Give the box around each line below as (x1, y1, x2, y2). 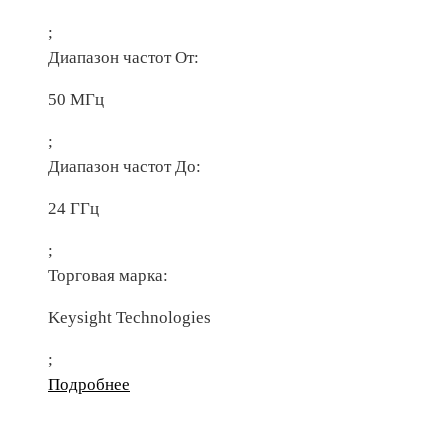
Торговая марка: (48, 265, 168, 285)
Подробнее (48, 374, 130, 394)
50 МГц (48, 89, 104, 109)
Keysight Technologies (48, 307, 211, 327)
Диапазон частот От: (48, 47, 199, 67)
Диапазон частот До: (48, 156, 201, 176)
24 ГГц (48, 198, 99, 218)
